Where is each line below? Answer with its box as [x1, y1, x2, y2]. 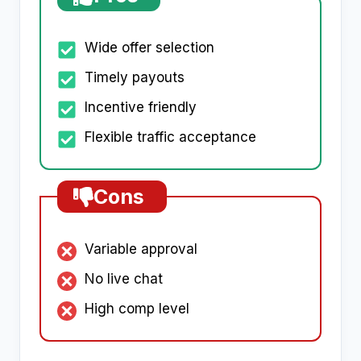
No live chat [85, 271, 163, 288]
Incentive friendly [85, 99, 197, 116]
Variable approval [85, 241, 197, 258]
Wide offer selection [85, 39, 214, 56]
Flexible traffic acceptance [85, 129, 256, 146]
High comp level [85, 301, 189, 317]
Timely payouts [85, 69, 185, 86]
